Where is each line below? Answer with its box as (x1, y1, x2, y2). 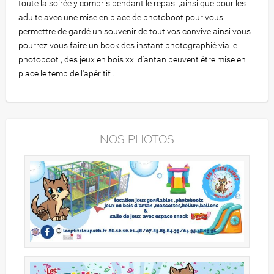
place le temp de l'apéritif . (18, 68, 114, 79)
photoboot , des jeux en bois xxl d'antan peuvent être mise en (18, 54, 246, 65)
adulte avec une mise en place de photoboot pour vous (18, 12, 223, 23)
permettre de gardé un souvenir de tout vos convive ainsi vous (18, 26, 251, 37)
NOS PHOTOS (100, 132, 174, 146)
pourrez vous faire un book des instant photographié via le (18, 40, 237, 51)
